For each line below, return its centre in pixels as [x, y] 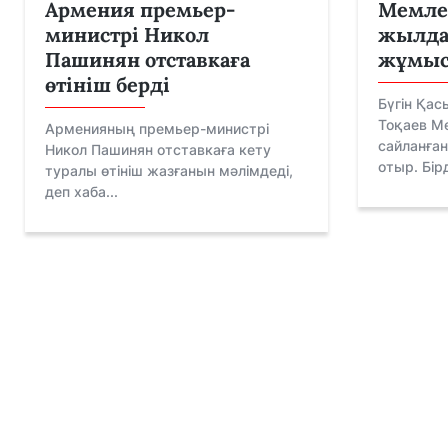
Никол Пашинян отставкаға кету [158, 149]
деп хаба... [81, 191]
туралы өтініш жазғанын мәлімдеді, [169, 170]
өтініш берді [107, 84]
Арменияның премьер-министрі [157, 128]
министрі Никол [127, 34]
